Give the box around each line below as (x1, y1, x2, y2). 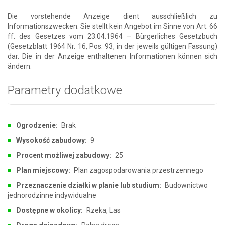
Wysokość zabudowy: (16, 136, 87, 144)
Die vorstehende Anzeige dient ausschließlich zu (8, 12, 217, 20)
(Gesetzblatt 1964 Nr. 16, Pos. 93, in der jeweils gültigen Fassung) (8, 42, 217, 50)
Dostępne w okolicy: (16, 206, 83, 214)
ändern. (8, 62, 32, 70)
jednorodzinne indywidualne (8, 191, 96, 199)
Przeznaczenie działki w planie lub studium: (16, 181, 161, 189)
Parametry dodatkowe (8, 83, 122, 97)
